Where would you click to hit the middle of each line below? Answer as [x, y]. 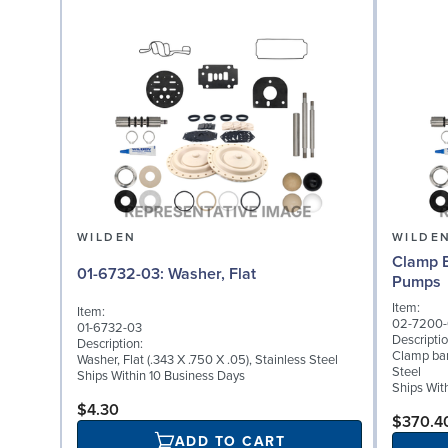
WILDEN [107, 237]
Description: [110, 343]
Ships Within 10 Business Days [161, 375]
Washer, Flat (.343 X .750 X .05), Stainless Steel [207, 359]
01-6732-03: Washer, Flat [212, 273]
